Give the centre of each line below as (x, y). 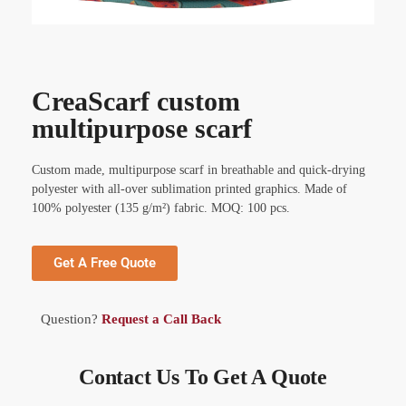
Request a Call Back (163, 319)
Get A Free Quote (105, 263)
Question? (71, 319)
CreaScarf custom (136, 101)
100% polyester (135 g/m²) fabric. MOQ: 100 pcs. (161, 208)
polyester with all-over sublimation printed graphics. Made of (189, 189)
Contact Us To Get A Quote (203, 377)
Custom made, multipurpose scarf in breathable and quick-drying (198, 170)
